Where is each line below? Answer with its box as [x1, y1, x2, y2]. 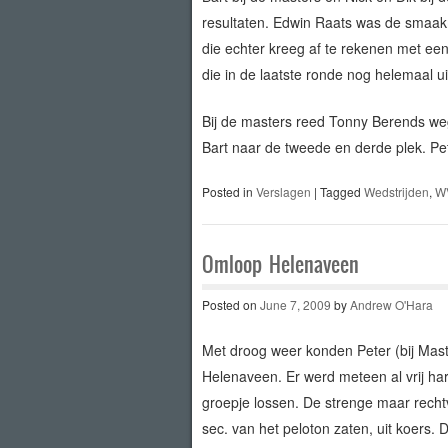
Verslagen [255, 182, 311, 200]
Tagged [319, 182, 364, 200]
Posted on [201, 295, 260, 313]
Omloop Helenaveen [201, 248, 359, 280]
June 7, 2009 [259, 295, 331, 313]
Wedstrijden [363, 182, 429, 200]
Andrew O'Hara [349, 295, 433, 313]
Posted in [201, 182, 256, 200]
